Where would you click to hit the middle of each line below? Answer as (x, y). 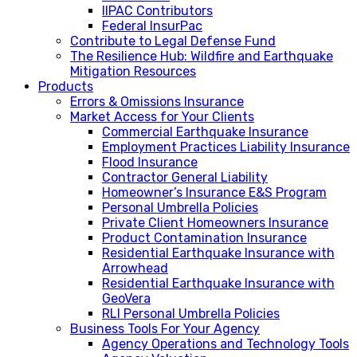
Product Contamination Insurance (204, 237)
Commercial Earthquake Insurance (205, 131)
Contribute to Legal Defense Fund (173, 41)
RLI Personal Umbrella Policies (191, 313)
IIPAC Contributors (157, 10)
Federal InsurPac (152, 25)
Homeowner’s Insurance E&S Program (214, 192)
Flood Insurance (150, 162)
